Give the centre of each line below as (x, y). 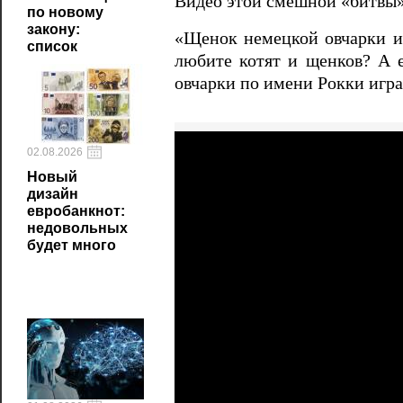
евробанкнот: (76, 211)
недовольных (77, 228)
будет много (72, 245)
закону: (54, 29)
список (52, 46)
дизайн (53, 194)
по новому (65, 12)
